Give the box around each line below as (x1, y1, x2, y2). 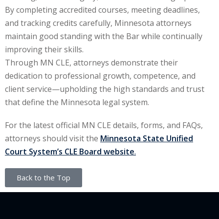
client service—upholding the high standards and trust (5, 83, 204, 94)
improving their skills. (5, 44, 84, 55)
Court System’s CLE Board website (5, 146, 134, 157)
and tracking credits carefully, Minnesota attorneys (5, 17, 192, 28)
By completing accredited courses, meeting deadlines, (5, 4, 200, 15)
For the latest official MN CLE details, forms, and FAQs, (5, 119, 203, 131)
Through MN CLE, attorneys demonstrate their (5, 57, 178, 68)
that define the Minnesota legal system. (5, 96, 149, 108)
